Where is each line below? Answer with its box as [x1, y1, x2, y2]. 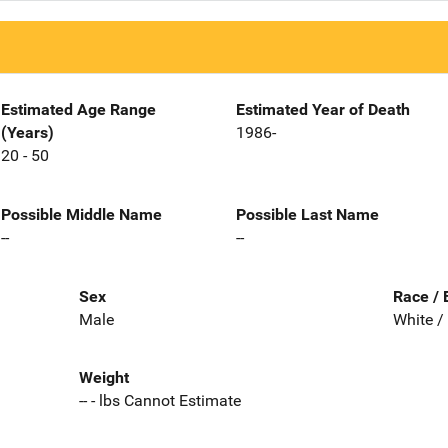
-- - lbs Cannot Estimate [78, 391, 241, 411]
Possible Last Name [236, 204, 379, 224]
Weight [78, 368, 129, 388]
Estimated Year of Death [236, 100, 410, 119]
